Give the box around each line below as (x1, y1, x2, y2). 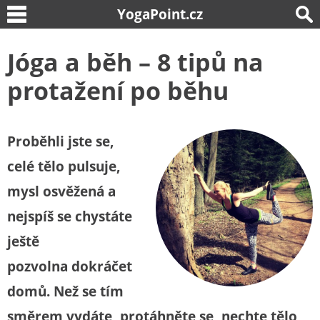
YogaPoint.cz (117, 4, 203, 24)
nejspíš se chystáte (7, 207, 132, 226)
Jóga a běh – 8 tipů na (7, 46, 264, 79)
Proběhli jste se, (7, 132, 114, 151)
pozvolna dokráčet (7, 257, 132, 276)
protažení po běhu (7, 74, 229, 107)
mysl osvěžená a (7, 182, 116, 201)
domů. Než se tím (7, 282, 124, 301)
